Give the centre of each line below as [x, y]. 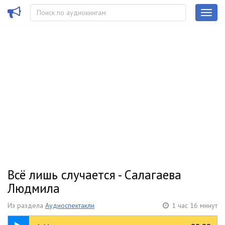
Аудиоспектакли [70, 205]
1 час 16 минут [195, 205]
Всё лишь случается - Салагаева [94, 175]
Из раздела [26, 205]
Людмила [34, 188]
